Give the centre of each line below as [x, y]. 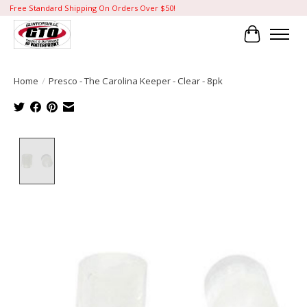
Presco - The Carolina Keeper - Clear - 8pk [136, 81]
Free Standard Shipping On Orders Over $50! [92, 8]
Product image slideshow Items [140, 145]
